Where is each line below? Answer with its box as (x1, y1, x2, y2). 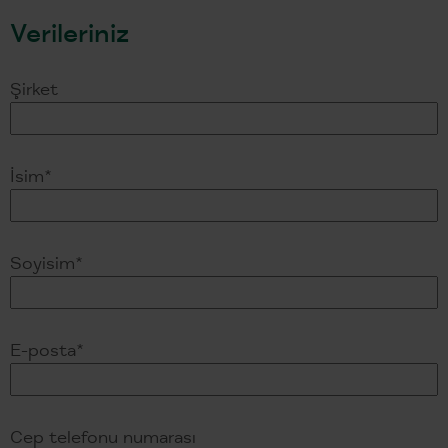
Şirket (10, 80, 59, 95)
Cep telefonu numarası (10, 428, 197, 443)
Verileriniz (10, 21, 130, 42)
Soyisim (10, 254, 76, 269)
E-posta (10, 341, 77, 356)
